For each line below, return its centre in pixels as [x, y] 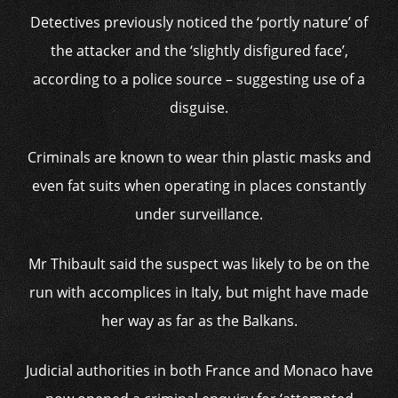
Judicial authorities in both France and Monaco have [199, 370]
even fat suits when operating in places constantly [199, 186]
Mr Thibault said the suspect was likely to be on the [199, 264]
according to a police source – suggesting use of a [199, 79]
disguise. [199, 107]
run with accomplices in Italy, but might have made [199, 292]
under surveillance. [199, 214]
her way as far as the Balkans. [199, 321]
